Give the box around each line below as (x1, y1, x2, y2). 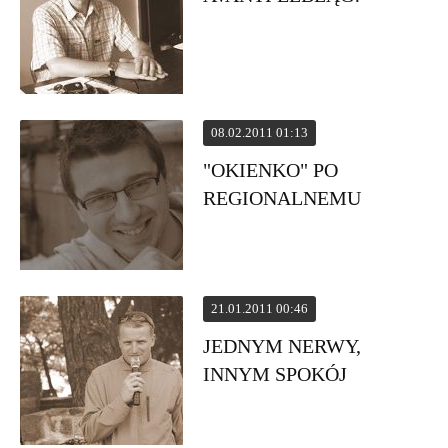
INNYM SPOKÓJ (203, 363, 348, 385)
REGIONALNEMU (203, 187, 362, 209)
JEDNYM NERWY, (203, 335, 362, 357)
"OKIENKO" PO (203, 159, 339, 181)
